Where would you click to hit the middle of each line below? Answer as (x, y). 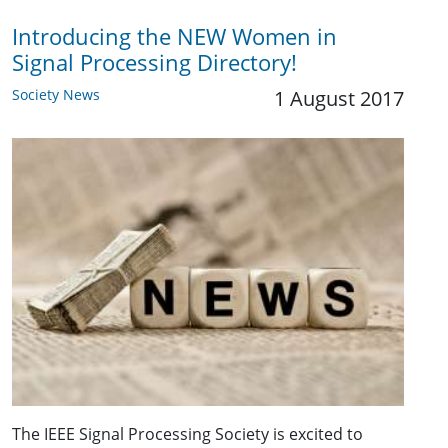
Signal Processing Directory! (154, 62)
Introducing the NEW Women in (174, 36)
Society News (56, 94)
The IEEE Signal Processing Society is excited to (187, 434)
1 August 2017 (339, 98)
